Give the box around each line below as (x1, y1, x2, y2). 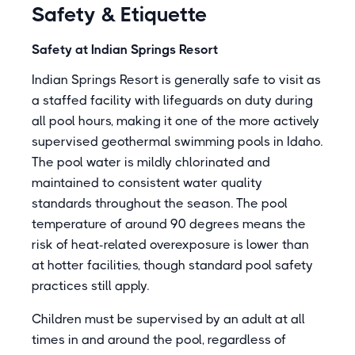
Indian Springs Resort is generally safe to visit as (32, 72, 321, 87)
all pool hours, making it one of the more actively (32, 113, 319, 128)
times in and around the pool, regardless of (32, 332, 286, 347)
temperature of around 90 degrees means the (32, 216, 306, 231)
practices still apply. (32, 278, 149, 293)
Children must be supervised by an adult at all (32, 311, 305, 326)
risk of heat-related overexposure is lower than (32, 237, 309, 252)
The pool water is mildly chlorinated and (32, 155, 270, 170)
